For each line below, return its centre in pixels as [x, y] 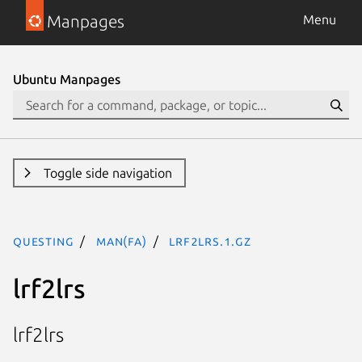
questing [44, 241]
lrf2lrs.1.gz [210, 241]
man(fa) [122, 241]
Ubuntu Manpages [67, 79]
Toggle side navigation [107, 173]
